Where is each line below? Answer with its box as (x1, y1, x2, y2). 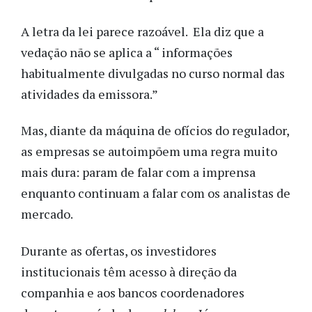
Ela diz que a (193, 22, 264, 40)
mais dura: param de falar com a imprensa (21, 164, 256, 181)
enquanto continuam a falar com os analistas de (21, 185, 290, 202)
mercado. (21, 205, 73, 223)
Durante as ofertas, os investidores (21, 242, 217, 259)
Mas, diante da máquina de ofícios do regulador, (21, 122, 289, 139)
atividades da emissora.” (21, 85, 157, 102)
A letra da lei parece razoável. (21, 22, 187, 40)
